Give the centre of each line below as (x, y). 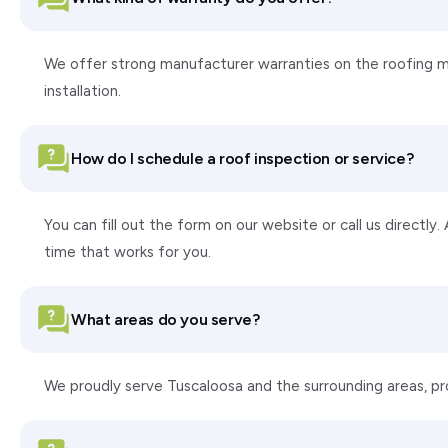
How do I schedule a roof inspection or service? (242, 158)
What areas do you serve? (165, 319)
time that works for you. (127, 252)
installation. (82, 91)
